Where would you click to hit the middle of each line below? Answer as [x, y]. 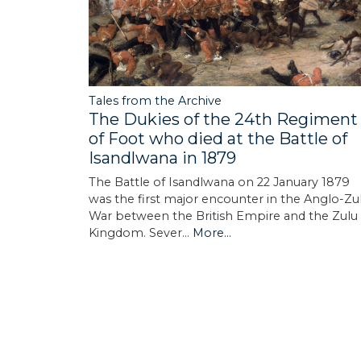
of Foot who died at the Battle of [218, 138]
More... [212, 232]
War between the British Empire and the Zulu [223, 216]
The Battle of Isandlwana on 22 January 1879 [219, 182]
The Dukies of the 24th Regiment [223, 119]
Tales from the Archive [155, 100]
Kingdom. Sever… [141, 232]
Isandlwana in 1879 [162, 158]
